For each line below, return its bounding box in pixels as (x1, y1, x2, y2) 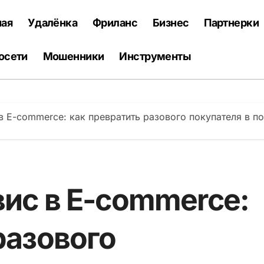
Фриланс (92, 16, 138, 29)
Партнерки (204, 16, 259, 29)
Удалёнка (27, 16, 78, 29)
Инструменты (119, 50, 192, 62)
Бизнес (152, 16, 189, 29)
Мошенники (42, 50, 104, 62)
